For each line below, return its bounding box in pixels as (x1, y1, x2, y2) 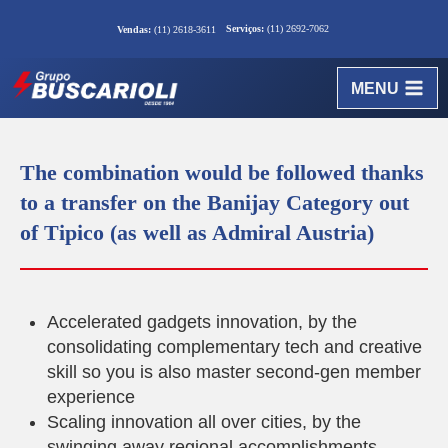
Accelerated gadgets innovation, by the (47, 312, 357, 332)
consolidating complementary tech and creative (47, 337, 422, 357)
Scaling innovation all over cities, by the (47, 412, 361, 432)
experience (47, 387, 135, 407)
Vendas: (116, 23, 151, 35)
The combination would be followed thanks (20, 160, 424, 185)
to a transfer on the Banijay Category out (20, 190, 409, 215)
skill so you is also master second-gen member (47, 362, 421, 382)
